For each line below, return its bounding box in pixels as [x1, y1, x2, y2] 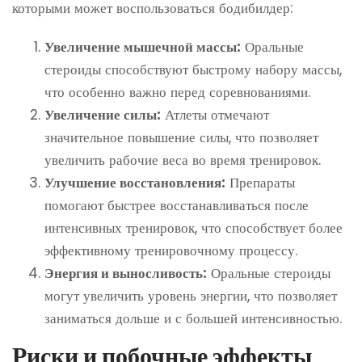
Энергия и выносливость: [44, 263, 207, 283]
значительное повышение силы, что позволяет [44, 128, 318, 147]
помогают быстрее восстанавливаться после [44, 196, 309, 215]
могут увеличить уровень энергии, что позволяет [44, 286, 337, 305]
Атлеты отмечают [161, 105, 269, 124]
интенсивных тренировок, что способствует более [44, 218, 343, 238]
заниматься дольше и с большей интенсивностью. [44, 309, 342, 328]
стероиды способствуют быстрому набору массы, [44, 60, 342, 79]
